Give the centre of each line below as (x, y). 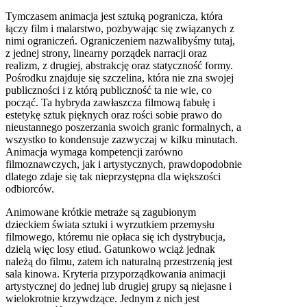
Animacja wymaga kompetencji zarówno (94, 151)
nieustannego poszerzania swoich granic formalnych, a (123, 127)
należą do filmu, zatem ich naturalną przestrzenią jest (119, 261)
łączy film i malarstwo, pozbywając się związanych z (120, 28)
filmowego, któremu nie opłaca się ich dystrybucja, (115, 236)
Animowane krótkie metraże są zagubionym (101, 212)
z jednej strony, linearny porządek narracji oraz (106, 53)
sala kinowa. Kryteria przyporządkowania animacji (115, 273)
